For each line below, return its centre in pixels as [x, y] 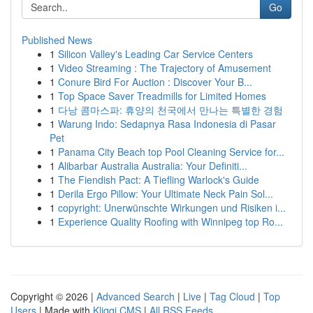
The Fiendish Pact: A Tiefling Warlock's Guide [159, 180]
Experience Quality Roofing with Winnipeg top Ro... [170, 221]
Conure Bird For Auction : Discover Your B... [155, 82]
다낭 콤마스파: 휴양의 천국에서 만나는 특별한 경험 [170, 110]
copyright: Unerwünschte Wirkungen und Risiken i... [172, 208]
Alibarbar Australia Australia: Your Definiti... [153, 166]
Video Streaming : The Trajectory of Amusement [165, 68]
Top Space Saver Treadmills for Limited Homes [162, 96]
